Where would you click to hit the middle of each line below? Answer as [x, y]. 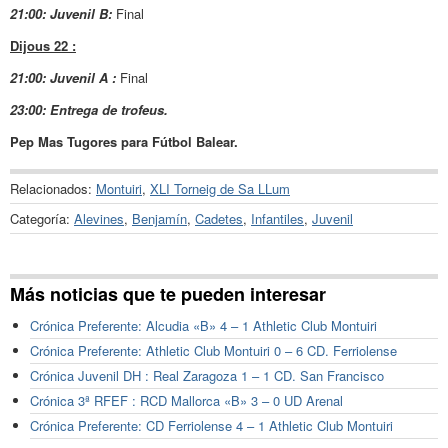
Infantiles [277, 218]
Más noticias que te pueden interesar [168, 294]
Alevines [99, 218]
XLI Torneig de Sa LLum [220, 188]
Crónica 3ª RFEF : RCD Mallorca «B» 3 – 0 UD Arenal [186, 401]
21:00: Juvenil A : [63, 77]
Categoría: [42, 218]
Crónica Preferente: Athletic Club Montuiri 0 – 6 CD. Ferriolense [213, 351]
